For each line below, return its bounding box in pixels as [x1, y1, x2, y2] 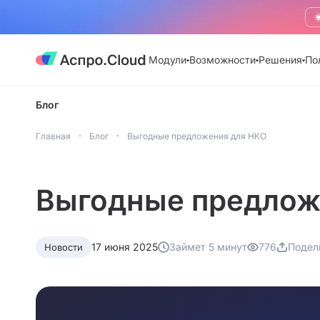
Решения [259, 54, 302, 66]
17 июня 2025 [91, 241, 158, 253]
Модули [149, 54, 186, 66]
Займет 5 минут [169, 241, 247, 253]
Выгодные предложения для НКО [127, 131, 266, 141]
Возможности [189, 54, 256, 66]
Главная [36, 131, 71, 141]
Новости [44, 241, 83, 253]
